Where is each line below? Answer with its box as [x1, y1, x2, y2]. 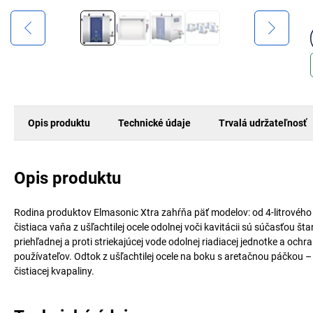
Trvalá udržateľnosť [219, 117, 307, 129]
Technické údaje [118, 117, 191, 129]
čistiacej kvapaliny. [14, 265, 94, 277]
